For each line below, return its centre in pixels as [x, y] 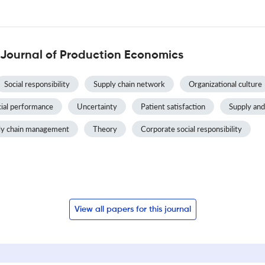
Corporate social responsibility [191, 129]
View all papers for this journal [132, 209]
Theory [105, 129]
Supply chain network [129, 84]
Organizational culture [225, 84]
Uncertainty [97, 106]
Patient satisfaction [173, 106]
